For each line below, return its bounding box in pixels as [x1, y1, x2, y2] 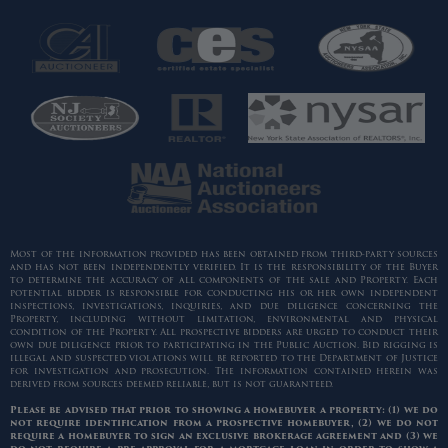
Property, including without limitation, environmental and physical [10, 312, 438, 327]
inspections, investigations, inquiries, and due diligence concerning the [10, 299, 438, 314]
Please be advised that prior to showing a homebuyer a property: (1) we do [10, 403, 438, 418]
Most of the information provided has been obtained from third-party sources [10, 247, 438, 262]
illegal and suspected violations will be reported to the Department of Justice [10, 351, 438, 366]
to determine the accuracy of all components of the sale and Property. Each [10, 273, 438, 288]
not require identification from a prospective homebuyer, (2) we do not [10, 416, 438, 431]
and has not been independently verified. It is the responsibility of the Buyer [10, 260, 438, 275]
